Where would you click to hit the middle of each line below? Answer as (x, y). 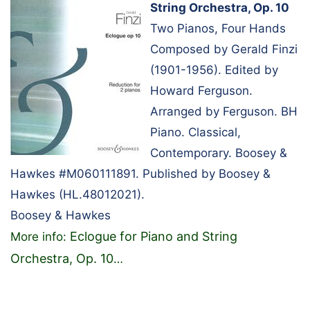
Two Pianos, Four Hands (218, 28)
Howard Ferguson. (201, 90)
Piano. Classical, (195, 132)
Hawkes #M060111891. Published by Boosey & (140, 173)
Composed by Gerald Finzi (224, 49)
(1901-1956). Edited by (214, 70)
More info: (40, 236)
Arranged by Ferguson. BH (224, 111)
